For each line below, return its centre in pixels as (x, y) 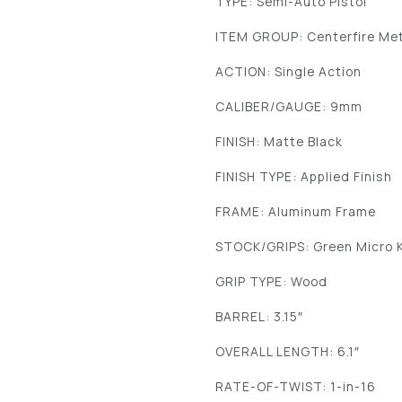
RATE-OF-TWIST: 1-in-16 (296, 387)
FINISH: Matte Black (280, 142)
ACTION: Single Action (289, 72)
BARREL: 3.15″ (260, 317)
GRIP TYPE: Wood (272, 282)
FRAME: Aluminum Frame (296, 212)
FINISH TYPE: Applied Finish (304, 177)
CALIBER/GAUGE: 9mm (289, 107)
